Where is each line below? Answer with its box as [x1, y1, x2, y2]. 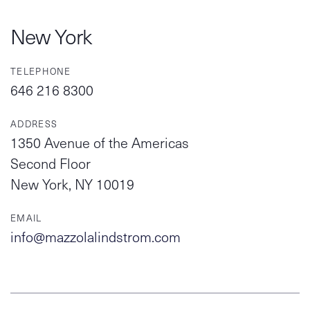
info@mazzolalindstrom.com [10, 227, 181, 246]
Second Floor [10, 154, 91, 173]
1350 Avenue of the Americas [10, 133, 189, 152]
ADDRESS [10, 118, 58, 130]
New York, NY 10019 [10, 174, 134, 194]
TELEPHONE [10, 65, 71, 77]
